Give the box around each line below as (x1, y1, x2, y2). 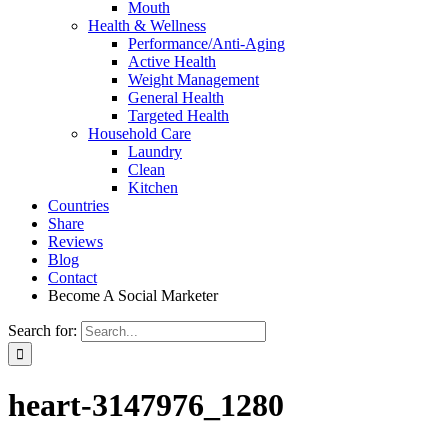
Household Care (88, 125, 191, 142)
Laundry (128, 143, 182, 160)
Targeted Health (128, 107, 229, 124)
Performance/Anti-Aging (128, 35, 285, 52)
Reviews (48, 233, 103, 250)
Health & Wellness (88, 17, 206, 34)
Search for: (8, 322, 77, 339)
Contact (48, 269, 97, 286)
